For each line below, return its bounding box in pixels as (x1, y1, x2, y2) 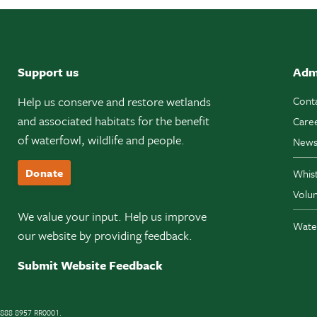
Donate (25, 165, 64, 181)
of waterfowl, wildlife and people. (18, 131, 185, 149)
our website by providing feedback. (18, 226, 192, 245)
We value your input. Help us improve (18, 207, 207, 226)
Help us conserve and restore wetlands (18, 93, 211, 111)
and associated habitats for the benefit (18, 112, 209, 130)
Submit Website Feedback (18, 256, 163, 275)
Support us (18, 63, 79, 81)
